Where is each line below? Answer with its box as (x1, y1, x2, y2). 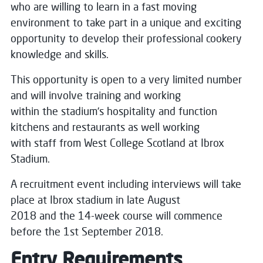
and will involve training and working (11, 89, 181, 102)
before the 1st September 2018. (11, 225, 163, 238)
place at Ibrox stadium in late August (11, 193, 180, 206)
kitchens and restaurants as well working (11, 120, 200, 133)
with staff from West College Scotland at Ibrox (11, 136, 224, 149)
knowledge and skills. (11, 48, 109, 60)
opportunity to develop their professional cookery (11, 32, 242, 45)
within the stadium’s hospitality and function (11, 104, 217, 117)
